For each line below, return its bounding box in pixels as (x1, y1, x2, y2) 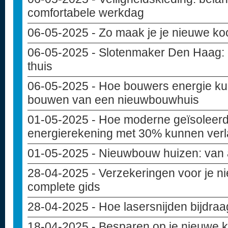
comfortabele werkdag (27, 6, 144, 19)
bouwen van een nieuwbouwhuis (27, 93, 199, 106)
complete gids (27, 180, 100, 193)
